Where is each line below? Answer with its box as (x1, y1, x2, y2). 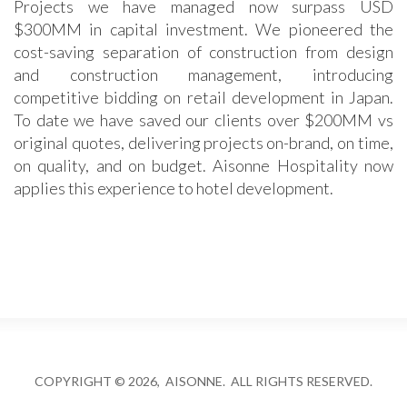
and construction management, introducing (14, 65, 393, 85)
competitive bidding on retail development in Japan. (14, 87, 393, 108)
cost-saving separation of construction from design (14, 42, 393, 63)
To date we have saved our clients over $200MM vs (14, 110, 393, 131)
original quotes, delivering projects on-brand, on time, (14, 133, 393, 154)
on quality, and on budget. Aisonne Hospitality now (14, 155, 393, 176)
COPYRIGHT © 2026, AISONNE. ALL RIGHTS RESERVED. (35, 373, 372, 390)
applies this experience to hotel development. (14, 178, 333, 199)
